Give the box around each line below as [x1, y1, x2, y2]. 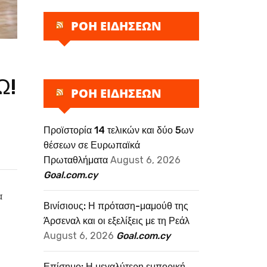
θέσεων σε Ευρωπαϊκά [44, 139, 140, 151]
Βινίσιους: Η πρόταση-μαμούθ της [44, 200, 188, 212]
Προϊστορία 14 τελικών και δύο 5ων [44, 125, 194, 136]
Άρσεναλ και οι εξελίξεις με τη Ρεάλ [44, 215, 190, 226]
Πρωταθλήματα [44, 154, 108, 166]
